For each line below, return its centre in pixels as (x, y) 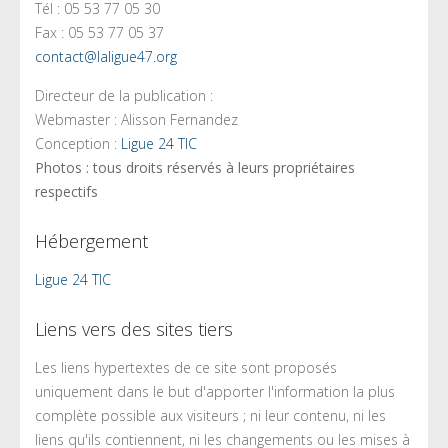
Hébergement (91, 241)
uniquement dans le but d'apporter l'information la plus (215, 392)
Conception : (78, 144)
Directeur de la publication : (124, 96)
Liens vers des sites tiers (134, 329)
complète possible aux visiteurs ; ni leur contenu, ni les (210, 416)
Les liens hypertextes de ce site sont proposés (186, 368)
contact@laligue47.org (106, 57)
